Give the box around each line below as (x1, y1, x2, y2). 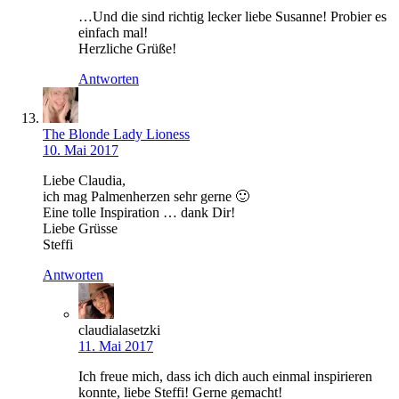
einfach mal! (78, 24, 148, 40)
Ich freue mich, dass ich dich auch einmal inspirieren (78, 368, 372, 384)
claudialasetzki (78, 322, 160, 338)
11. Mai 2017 (78, 338, 153, 354)
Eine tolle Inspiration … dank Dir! (43, 204, 235, 220)
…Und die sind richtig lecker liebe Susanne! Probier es (78, 8, 387, 24)
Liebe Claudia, (43, 172, 126, 188)
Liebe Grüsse (43, 220, 118, 236)
